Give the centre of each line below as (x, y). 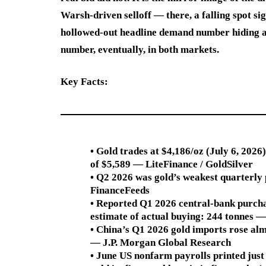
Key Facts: (84, 81)
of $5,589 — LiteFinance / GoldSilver (172, 164)
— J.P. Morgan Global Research (161, 242)
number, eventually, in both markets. (140, 49)
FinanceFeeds (120, 190)
